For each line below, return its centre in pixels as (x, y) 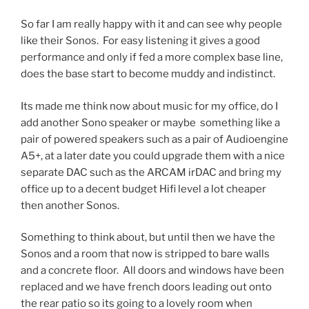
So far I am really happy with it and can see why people (151, 24)
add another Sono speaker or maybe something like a (150, 122)
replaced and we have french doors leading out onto (146, 287)
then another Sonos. (70, 205)
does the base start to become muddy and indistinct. (148, 74)
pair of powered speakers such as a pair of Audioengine (154, 139)
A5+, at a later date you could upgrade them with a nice (153, 156)
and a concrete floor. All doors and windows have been (152, 271)
